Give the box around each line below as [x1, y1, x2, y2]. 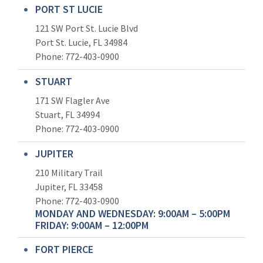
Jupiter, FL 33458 [35, 180, 103, 193]
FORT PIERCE [35, 242, 93, 256]
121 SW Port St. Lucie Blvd [35, 22, 138, 34]
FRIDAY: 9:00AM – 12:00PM [35, 218, 149, 232]
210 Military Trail [35, 166, 104, 178]
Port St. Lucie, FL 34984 [35, 36, 127, 48]
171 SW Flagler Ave [35, 94, 110, 106]
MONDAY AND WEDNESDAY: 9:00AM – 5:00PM [35, 206, 230, 220]
